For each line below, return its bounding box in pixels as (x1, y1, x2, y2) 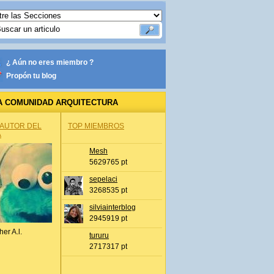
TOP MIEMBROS (68, 122, 124, 130)
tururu (89, 231, 109, 240)
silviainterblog (89, 203, 136, 212)
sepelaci (89, 175, 117, 183)
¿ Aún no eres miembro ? (6, 58, 94, 67)
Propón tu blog (6, 72, 56, 80)
